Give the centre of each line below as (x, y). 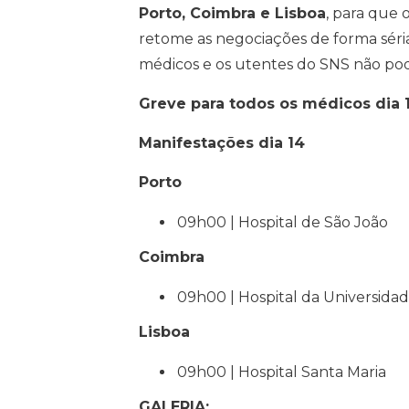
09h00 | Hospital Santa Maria (283, 372)
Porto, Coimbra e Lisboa (232, 14)
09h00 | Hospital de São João (283, 223)
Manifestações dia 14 (224, 143)
